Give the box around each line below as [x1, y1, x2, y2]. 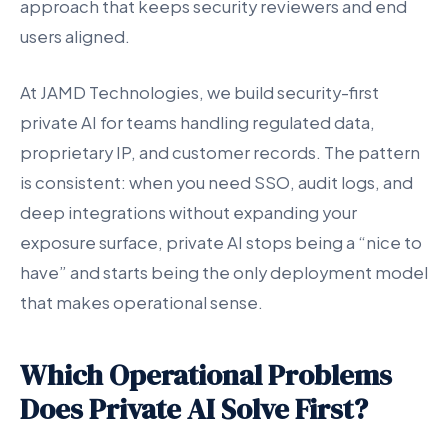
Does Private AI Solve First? [20, 388, 368, 429]
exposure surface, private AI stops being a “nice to [20, 231, 422, 253]
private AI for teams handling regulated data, [20, 111, 375, 133]
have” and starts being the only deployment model [20, 261, 428, 283]
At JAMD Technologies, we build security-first [20, 81, 379, 103]
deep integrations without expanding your [20, 201, 357, 223]
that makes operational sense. [20, 291, 263, 313]
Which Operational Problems [20, 354, 392, 395]
